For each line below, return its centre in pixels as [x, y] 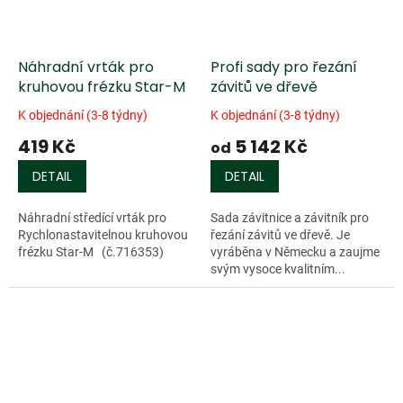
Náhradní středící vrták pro [92, 218]
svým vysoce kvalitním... [278, 269]
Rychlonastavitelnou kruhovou [103, 235]
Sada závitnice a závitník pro [290, 218]
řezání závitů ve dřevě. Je [280, 235]
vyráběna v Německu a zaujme [295, 252]
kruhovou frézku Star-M [102, 87]
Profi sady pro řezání [284, 67]
